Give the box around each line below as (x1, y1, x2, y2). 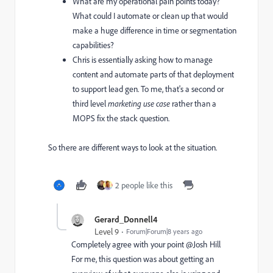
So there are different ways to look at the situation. (48, 142, 217, 153)
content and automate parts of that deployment (73, 69, 234, 80)
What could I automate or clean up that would (73, 10, 228, 21)
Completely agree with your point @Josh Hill (71, 239, 221, 250)
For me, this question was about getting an (71, 253, 214, 264)
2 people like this (115, 180, 172, 191)
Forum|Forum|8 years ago (126, 227, 202, 236)
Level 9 (94, 226, 119, 237)
